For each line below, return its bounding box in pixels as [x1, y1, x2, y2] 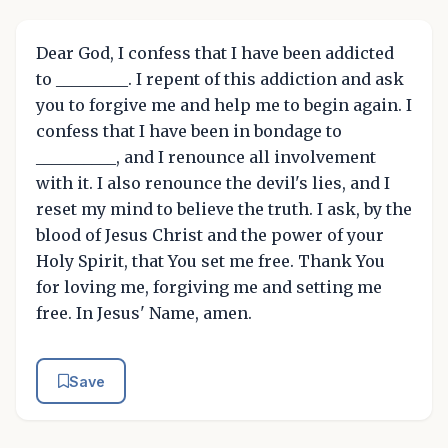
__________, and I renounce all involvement [36, 147, 376, 168]
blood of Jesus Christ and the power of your [36, 225, 384, 246]
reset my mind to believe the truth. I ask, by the [36, 199, 412, 220]
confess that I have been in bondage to [36, 121, 342, 142]
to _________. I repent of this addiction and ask [36, 69, 404, 90]
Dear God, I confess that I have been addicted [36, 43, 394, 64]
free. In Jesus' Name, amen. [36, 303, 252, 324]
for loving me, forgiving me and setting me [36, 277, 382, 298]
